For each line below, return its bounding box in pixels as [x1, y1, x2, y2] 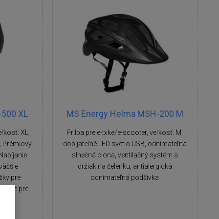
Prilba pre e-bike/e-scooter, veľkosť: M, [66, 129, 183, 136]
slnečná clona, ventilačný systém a [71, 151, 178, 159]
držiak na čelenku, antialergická [77, 162, 172, 170]
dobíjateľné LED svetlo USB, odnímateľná [63, 140, 187, 148]
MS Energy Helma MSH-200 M [66, 109, 183, 119]
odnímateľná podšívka [90, 174, 159, 181]
